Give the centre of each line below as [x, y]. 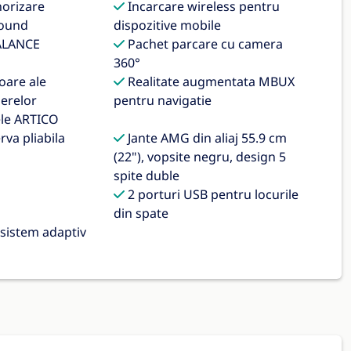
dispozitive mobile [168, 25]
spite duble [147, 175]
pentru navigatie [163, 100]
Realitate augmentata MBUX [210, 81]
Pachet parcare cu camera [204, 44]
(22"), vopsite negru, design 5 [200, 157]
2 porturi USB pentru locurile [212, 194]
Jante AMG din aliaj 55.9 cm [206, 138]
